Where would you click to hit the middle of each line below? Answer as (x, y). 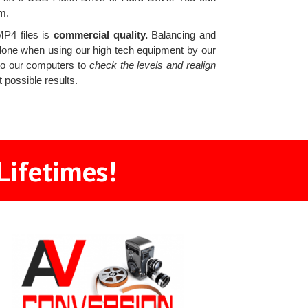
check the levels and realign (152, 65)
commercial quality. (100, 35)
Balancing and (181, 35)
